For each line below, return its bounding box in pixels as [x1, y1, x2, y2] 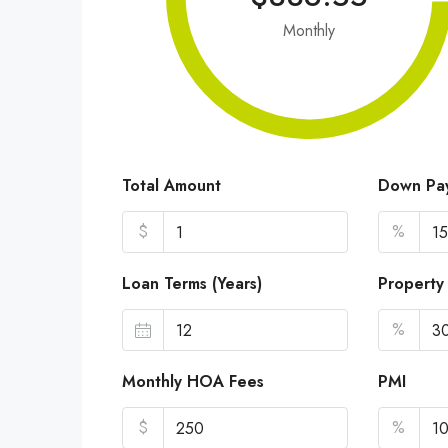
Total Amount [122, 174, 221, 197]
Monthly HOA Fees [122, 370, 264, 393]
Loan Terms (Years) [122, 272, 262, 295]
